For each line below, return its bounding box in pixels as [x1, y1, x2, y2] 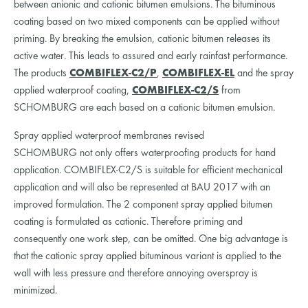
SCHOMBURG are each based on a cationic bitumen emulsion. [14, 102, 276, 113]
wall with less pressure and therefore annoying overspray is [14, 267, 258, 279]
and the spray [234, 67, 294, 79]
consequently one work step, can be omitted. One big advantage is [14, 233, 288, 245]
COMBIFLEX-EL [162, 67, 234, 79]
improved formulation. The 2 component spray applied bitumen [14, 199, 272, 210]
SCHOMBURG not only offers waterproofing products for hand [14, 147, 276, 159]
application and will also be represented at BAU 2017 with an [14, 181, 270, 193]
